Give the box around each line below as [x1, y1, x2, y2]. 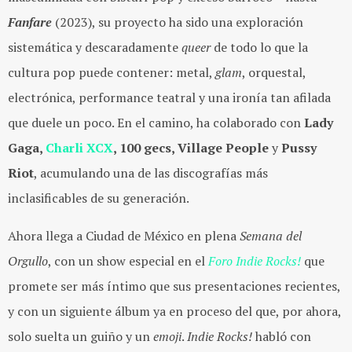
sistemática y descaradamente [8, 38, 181, 57]
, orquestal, [242, 64, 306, 82]
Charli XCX [46, 139, 113, 157]
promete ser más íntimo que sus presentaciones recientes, [8, 277, 341, 295]
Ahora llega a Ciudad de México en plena [8, 227, 240, 245]
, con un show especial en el [48, 252, 208, 270]
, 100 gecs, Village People [113, 139, 269, 157]
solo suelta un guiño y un [8, 328, 153, 346]
